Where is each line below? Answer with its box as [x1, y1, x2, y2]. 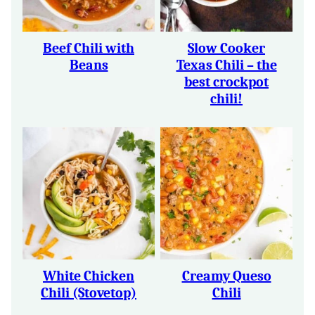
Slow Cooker [188, 40, 265, 56]
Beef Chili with [43, 40, 134, 56]
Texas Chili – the [176, 57, 277, 73]
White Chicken [43, 268, 134, 284]
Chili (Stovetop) [41, 285, 136, 301]
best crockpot [184, 74, 269, 90]
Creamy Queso [181, 268, 271, 284]
